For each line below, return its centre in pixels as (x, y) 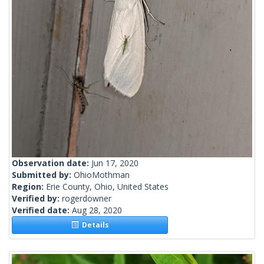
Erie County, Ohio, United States (107, 187)
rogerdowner (87, 199)
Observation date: (52, 163)
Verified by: (37, 199)
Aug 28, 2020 (97, 210)
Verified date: (42, 210)
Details (93, 225)
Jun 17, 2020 (115, 163)
